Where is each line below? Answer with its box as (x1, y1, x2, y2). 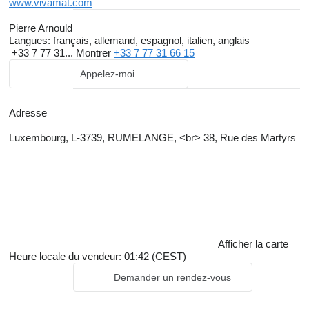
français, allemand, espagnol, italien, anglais (50, 34, 250, 46)
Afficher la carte (218, 238, 288, 250)
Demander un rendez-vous (113, 272, 231, 283)
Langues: (9, 34, 50, 46)
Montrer (76, 47, 114, 59)
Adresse (9, 107, 47, 119)
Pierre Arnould (9, 22, 72, 34)
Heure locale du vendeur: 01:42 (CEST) (9, 250, 186, 262)
